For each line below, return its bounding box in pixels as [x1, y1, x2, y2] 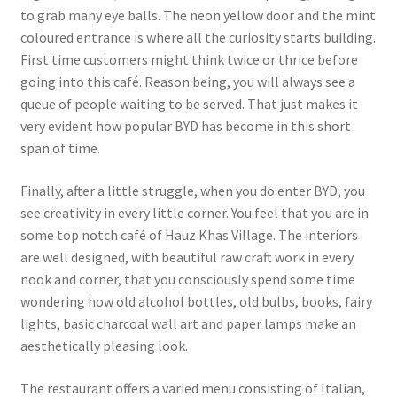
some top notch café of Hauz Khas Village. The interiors [19, 225, 358, 244]
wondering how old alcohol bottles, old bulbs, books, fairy [19, 292, 372, 310]
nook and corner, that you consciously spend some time [19, 269, 355, 288]
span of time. [19, 139, 100, 158]
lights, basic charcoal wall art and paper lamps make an [19, 314, 356, 332]
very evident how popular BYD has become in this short [19, 117, 351, 136]
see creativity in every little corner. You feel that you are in [19, 203, 369, 222]
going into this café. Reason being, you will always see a [19, 73, 355, 91]
